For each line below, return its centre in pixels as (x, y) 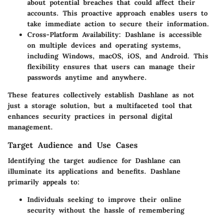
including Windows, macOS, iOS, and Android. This (118, 56)
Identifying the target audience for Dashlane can (94, 161)
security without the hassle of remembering (106, 210)
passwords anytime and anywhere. (87, 78)
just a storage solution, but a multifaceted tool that (100, 106)
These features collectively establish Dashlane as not (101, 95)
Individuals (45, 200)
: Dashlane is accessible (160, 35)
